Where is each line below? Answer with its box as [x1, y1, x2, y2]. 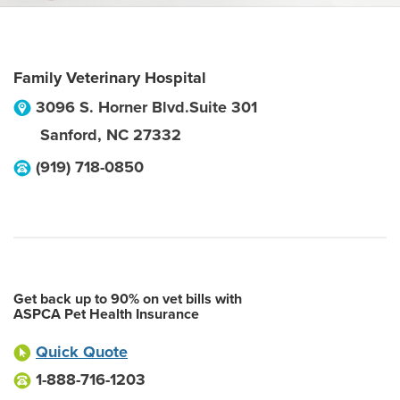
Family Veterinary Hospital [13, 68, 206, 87]
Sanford [40, 125, 97, 145]
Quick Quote [36, 342, 128, 362]
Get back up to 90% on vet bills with [13, 290, 242, 308]
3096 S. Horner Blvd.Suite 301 [36, 97, 257, 117]
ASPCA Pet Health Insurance [13, 305, 199, 323]
